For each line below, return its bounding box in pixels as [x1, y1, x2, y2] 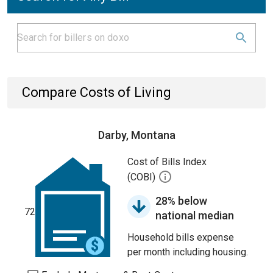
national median [155, 209, 234, 222]
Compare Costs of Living [22, 85, 171, 100]
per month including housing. [127, 246, 248, 258]
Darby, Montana [97, 129, 175, 141]
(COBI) [127, 171, 158, 183]
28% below [155, 194, 207, 207]
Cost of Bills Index [127, 156, 207, 168]
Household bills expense [127, 232, 234, 243]
